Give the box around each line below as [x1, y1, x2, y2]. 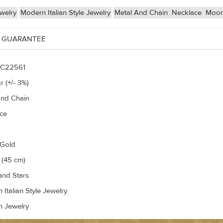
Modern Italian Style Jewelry [20, 8, 111, 18]
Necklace [172, 8, 204, 18]
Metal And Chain [114, 8, 170, 18]
